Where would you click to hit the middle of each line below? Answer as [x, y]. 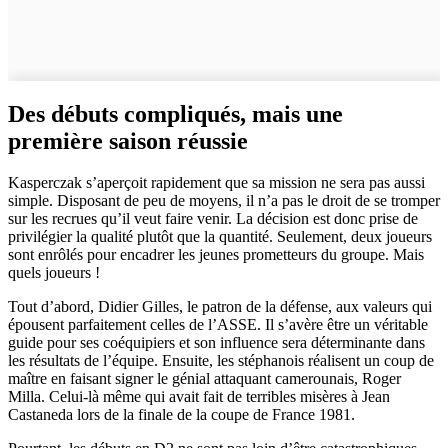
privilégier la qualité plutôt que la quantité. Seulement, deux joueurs [220, 237]
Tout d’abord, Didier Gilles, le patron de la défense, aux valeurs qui [220, 307]
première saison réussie [128, 140]
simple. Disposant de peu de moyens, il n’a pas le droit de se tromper [224, 201]
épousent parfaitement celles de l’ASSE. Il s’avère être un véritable [218, 325]
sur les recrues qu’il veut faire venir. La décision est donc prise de [213, 219]
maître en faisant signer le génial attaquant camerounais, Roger [204, 379]
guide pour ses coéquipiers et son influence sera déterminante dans [216, 343]
